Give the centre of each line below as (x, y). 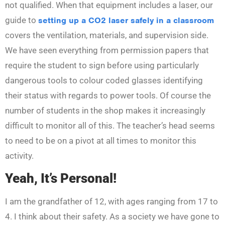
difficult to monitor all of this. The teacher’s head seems (110, 125)
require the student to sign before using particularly (102, 65)
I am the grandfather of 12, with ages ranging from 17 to (111, 201)
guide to (22, 20)
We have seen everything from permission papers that (107, 50)
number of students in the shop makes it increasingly (105, 110)
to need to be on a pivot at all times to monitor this (101, 140)
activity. (19, 155)
